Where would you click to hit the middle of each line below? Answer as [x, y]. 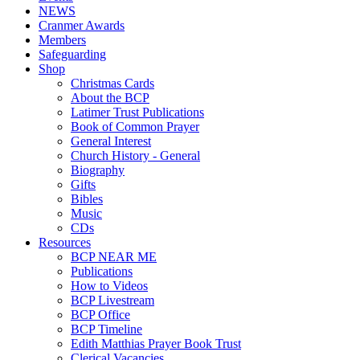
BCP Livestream [112, 300]
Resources [65, 242]
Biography [98, 170]
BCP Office [100, 315]
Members [62, 40]
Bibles [87, 199]
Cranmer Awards [82, 25]
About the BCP [110, 98]
